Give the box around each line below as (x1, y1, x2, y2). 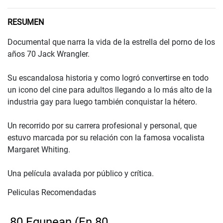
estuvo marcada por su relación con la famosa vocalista (7, 133, 205, 143)
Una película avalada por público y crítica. (7, 169, 154, 179)
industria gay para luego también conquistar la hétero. (7, 97, 197, 107)
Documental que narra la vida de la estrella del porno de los (7, 37, 215, 47)
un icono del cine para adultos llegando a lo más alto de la (7, 85, 212, 95)
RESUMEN (7, 17, 44, 27)
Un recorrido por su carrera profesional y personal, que (7, 121, 197, 131)
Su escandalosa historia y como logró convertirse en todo (7, 73, 209, 83)
